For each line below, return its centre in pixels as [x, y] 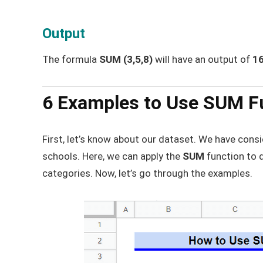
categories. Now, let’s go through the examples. [147, 173]
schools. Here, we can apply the [112, 156]
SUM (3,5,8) [126, 59]
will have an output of [203, 59]
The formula [71, 59]
